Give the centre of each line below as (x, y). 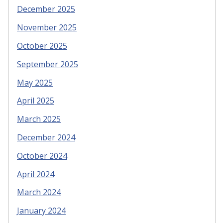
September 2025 (48, 64)
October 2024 (42, 156)
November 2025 (47, 28)
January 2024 (41, 211)
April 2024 (36, 174)
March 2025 (39, 119)
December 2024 (46, 138)
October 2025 (42, 46)
